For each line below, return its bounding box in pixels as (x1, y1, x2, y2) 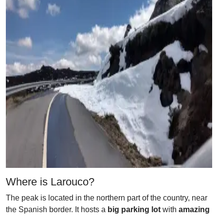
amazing (179, 205, 210, 214)
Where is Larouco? (6, 176, 94, 188)
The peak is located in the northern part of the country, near (6, 194, 207, 202)
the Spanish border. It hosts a (6, 205, 108, 214)
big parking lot (108, 205, 161, 214)
